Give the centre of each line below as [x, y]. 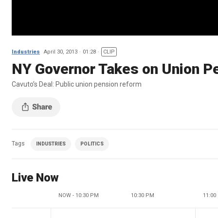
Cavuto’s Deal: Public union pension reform [77, 84]
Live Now [35, 177]
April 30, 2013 [61, 52]
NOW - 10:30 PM [79, 195]
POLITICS [92, 144]
